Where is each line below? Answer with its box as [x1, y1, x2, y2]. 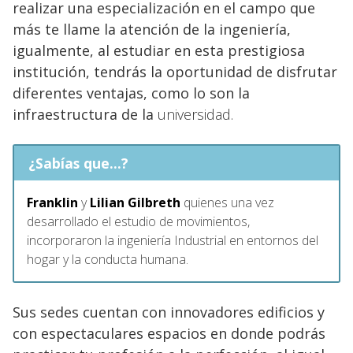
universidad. [158, 104, 233, 124]
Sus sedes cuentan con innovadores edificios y [13, 302, 325, 321]
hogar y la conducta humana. [27, 250, 188, 268]
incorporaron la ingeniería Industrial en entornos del [27, 231, 318, 249]
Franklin [27, 193, 78, 211]
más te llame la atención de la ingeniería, [13, 19, 291, 39]
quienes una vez [180, 193, 274, 211]
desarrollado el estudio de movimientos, [27, 212, 250, 230]
